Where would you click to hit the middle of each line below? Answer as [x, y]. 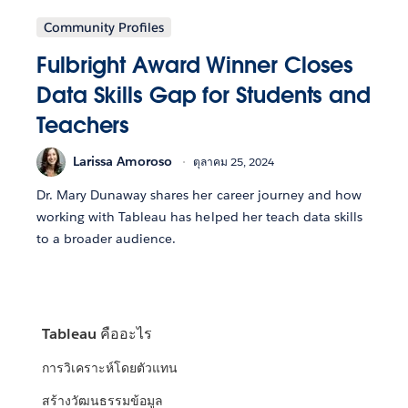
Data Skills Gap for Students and [204, 95]
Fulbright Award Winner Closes [195, 65]
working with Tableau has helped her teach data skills [200, 216]
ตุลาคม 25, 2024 [234, 162]
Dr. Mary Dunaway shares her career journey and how [199, 194]
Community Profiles [104, 27]
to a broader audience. [107, 238]
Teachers [83, 125]
